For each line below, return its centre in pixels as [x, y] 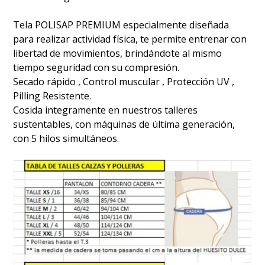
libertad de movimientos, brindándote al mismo [118, 53]
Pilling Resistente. [52, 96]
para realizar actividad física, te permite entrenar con [130, 39]
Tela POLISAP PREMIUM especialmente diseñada [121, 25]
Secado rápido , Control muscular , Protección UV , [124, 81]
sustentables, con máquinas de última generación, [124, 124]
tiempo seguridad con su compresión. [96, 67]
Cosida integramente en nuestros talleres [106, 110]
